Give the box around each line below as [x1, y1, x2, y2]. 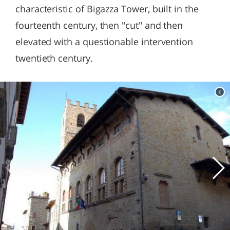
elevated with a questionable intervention [15, 35, 194, 48]
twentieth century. [15, 52, 93, 64]
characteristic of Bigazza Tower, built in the [15, 3, 199, 15]
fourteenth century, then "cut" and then [15, 19, 183, 31]
